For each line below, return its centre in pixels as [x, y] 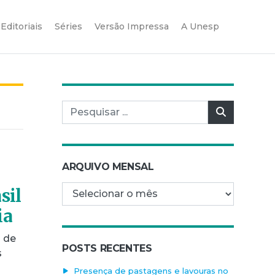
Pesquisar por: [97, 107]
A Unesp [200, 26]
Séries [68, 26]
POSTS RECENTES [107, 248]
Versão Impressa [132, 26]
